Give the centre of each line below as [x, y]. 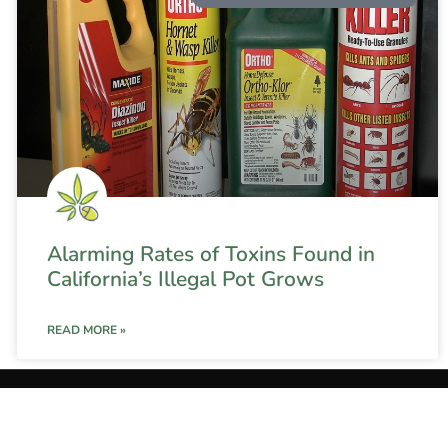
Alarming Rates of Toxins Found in [210, 254]
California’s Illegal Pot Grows [185, 279]
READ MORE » [86, 330]
